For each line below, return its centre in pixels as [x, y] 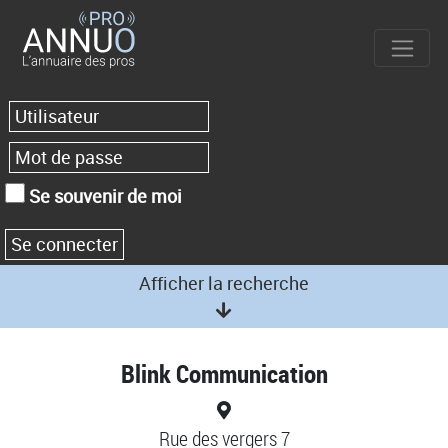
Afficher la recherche [224, 282]
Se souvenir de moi [103, 196]
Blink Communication [224, 373]
